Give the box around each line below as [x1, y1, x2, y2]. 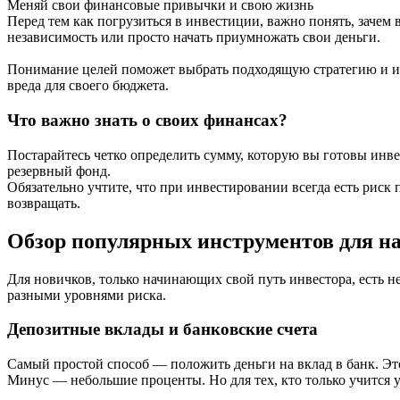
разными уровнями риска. [7, 287, 166, 303]
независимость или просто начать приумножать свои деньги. [7, 29, 380, 46]
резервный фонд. [7, 162, 111, 179]
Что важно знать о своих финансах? [7, 111, 287, 130]
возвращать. [7, 195, 80, 211]
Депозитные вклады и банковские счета [7, 320, 318, 339]
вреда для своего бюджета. [7, 78, 169, 94]
